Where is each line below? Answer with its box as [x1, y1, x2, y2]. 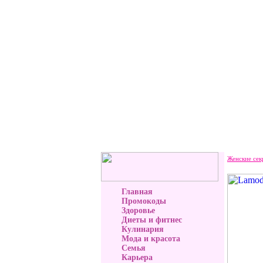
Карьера [122, 253, 153, 262]
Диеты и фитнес [122, 215, 182, 224]
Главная [122, 187, 153, 196]
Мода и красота [122, 234, 180, 243]
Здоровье [122, 206, 155, 215]
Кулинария [122, 225, 164, 234]
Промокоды [122, 197, 166, 205]
